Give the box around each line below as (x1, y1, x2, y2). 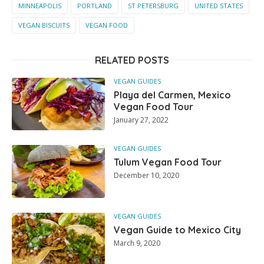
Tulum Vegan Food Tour (114, 156, 222, 169)
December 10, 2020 (114, 170, 180, 181)
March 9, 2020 (114, 237, 161, 248)
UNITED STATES (194, 1, 243, 11)
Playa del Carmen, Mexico (114, 89, 232, 101)
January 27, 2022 (114, 115, 169, 126)
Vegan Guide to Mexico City (114, 223, 242, 236)
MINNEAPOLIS (18, 1, 61, 11)
